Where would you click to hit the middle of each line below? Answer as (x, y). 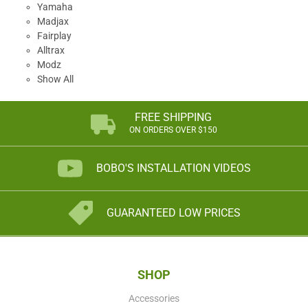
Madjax (53, 21)
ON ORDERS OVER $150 (173, 130)
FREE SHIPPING (173, 117)
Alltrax (51, 50)
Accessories (154, 298)
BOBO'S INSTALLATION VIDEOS (173, 168)
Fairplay (54, 35)
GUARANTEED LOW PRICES (173, 212)
